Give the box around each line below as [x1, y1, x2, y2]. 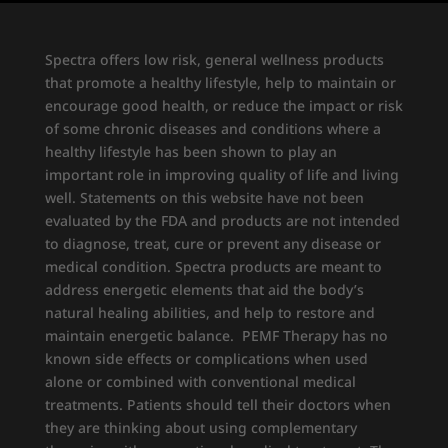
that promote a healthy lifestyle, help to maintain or [44, 72, 396, 92]
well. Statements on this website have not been [44, 187, 364, 207]
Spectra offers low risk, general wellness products [44, 49, 384, 69]
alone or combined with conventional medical [44, 371, 356, 391]
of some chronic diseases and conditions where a [44, 118, 381, 138]
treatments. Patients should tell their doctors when [44, 394, 391, 414]
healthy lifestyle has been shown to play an [44, 141, 337, 161]
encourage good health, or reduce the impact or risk [44, 95, 403, 115]
